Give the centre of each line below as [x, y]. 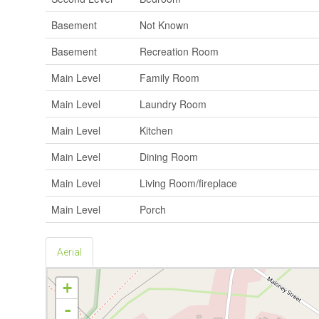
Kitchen [156, 130]
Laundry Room [173, 104]
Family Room [169, 77]
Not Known [164, 25]
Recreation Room [179, 51]
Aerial [69, 252]
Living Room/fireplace [188, 183]
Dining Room [169, 156]
